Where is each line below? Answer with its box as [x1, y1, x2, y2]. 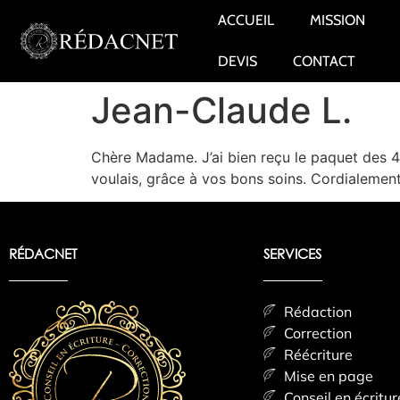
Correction [283, 323, 352, 342]
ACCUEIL [217, 12, 274, 29]
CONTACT [292, 53, 355, 70]
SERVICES [263, 245, 321, 262]
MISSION [309, 12, 365, 29]
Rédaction [283, 302, 352, 321]
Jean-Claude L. [91, 88, 352, 132]
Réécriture [283, 345, 353, 363]
